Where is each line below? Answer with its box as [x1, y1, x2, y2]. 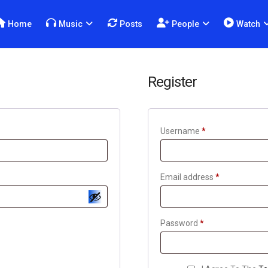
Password [160, 218, 200, 228]
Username [160, 126, 202, 136]
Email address [160, 172, 215, 182]
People [172, 19, 200, 29]
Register [147, 74, 197, 90]
